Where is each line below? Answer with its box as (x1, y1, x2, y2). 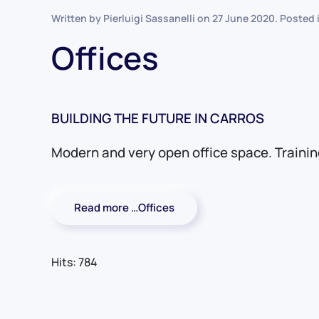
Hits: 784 (51, 254, 98, 271)
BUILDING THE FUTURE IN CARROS (51, 109, 264, 128)
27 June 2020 (212, 11, 275, 26)
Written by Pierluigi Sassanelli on (51, 11, 212, 26)
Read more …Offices (74, 200, 174, 216)
